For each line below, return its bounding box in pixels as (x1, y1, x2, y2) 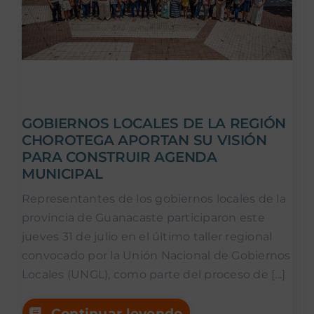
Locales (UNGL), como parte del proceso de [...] (21, 268, 286, 282)
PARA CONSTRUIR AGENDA (21, 149, 217, 166)
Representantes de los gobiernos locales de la (21, 192, 286, 206)
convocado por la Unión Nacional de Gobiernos (21, 249, 291, 263)
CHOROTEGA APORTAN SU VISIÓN (21, 132, 267, 149)
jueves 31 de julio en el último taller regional (21, 230, 273, 244)
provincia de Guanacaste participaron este (21, 211, 265, 225)
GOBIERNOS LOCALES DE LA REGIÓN (21, 115, 286, 132)
